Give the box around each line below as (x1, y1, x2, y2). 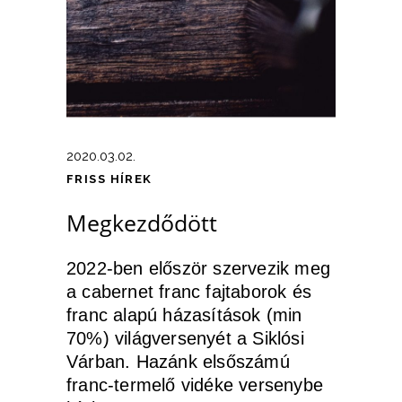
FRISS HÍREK (66, 171, 153, 186)
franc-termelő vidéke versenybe (66, 374, 323, 395)
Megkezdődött (66, 206, 217, 238)
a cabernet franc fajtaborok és (66, 281, 311, 301)
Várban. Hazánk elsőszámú (66, 351, 290, 371)
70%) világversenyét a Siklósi (66, 328, 304, 348)
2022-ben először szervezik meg (66, 258, 330, 278)
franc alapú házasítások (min (66, 304, 302, 325)
